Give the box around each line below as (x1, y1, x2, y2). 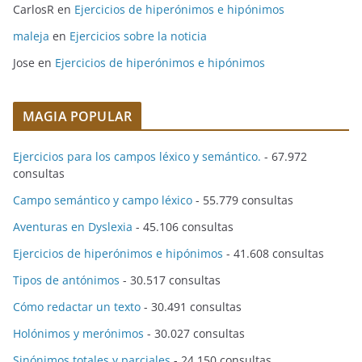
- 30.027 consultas (144, 326, 245, 342)
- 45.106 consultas (133, 219, 234, 235)
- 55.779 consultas (192, 192, 293, 208)
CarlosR (13, 2, 54, 18)
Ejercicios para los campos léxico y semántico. (13, 149, 261, 165)
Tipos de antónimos (13, 272, 120, 288)
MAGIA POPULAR (23, 107, 133, 126)
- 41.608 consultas (223, 246, 324, 262)
